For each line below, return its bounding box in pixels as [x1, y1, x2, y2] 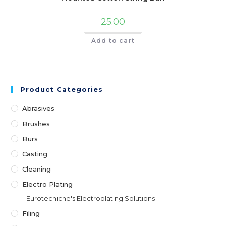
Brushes [22, 120, 50, 128]
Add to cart [91, 36, 135, 44]
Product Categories [20, 85, 103, 94]
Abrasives [22, 104, 55, 113]
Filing [22, 209, 40, 218]
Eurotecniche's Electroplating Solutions [26, 194, 155, 203]
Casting [22, 150, 48, 158]
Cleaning [22, 165, 51, 174]
